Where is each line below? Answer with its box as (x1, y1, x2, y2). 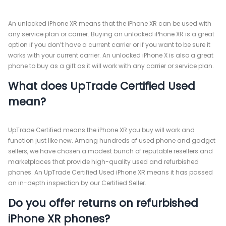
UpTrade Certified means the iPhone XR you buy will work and (8, 126, 195, 134)
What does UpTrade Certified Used (8, 79, 195, 93)
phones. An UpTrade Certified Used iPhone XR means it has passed (8, 168, 213, 177)
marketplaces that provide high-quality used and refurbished (8, 157, 199, 166)
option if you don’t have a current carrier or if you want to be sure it (8, 40, 210, 49)
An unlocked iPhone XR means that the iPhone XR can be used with (8, 19, 211, 28)
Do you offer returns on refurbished (8, 196, 198, 210)
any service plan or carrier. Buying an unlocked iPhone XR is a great (8, 30, 214, 38)
